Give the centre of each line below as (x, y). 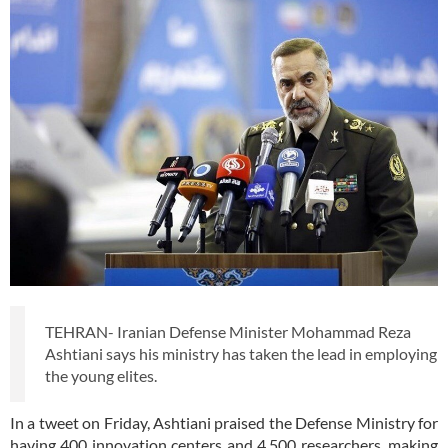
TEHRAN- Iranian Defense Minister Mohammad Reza (228, 331)
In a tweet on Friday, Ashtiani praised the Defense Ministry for (224, 422)
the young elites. (101, 375)
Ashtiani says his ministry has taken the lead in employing (241, 353)
